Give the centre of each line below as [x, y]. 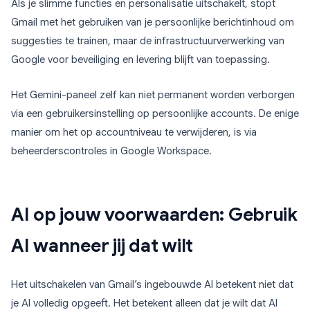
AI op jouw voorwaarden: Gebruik [154, 215]
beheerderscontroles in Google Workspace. [111, 151]
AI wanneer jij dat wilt [102, 246]
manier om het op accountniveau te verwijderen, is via [134, 133]
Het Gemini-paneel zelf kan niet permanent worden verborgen [153, 95]
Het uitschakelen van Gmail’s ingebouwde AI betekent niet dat [152, 285]
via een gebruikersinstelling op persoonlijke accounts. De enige [155, 114]
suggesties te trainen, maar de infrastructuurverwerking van [148, 41]
